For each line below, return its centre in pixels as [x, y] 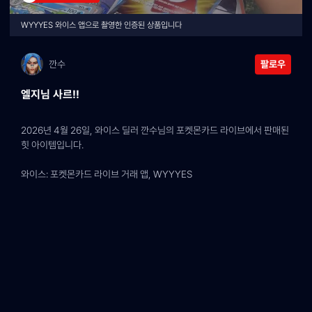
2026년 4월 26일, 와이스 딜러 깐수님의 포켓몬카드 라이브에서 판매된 [155, 130]
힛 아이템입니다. [52, 145]
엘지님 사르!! [50, 94]
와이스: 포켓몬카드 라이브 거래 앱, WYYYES [107, 174]
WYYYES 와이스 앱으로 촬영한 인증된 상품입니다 [101, 25]
